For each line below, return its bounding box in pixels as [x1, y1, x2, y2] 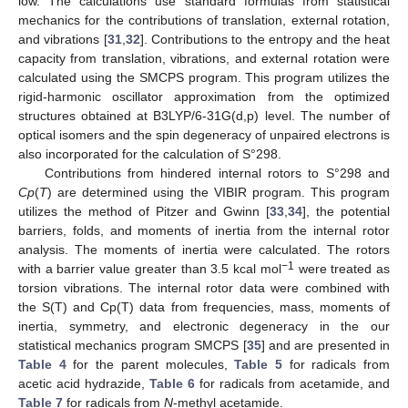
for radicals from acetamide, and [195, 376, 390, 392]
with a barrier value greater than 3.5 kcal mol [18, 261, 281, 277]
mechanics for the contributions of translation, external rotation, [18, 13, 390, 28]
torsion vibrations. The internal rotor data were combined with [18, 280, 390, 296]
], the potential [302, 204, 390, 219]
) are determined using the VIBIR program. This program [47, 185, 390, 200]
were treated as [293, 261, 391, 277]
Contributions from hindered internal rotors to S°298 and [44, 166, 390, 181]
